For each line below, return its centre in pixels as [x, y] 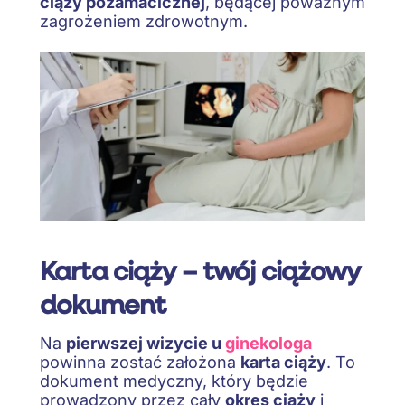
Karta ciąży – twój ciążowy [200, 270]
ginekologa [268, 344]
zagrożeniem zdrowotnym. [144, 21]
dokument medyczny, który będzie [174, 381]
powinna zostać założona [140, 363]
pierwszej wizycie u [146, 344]
